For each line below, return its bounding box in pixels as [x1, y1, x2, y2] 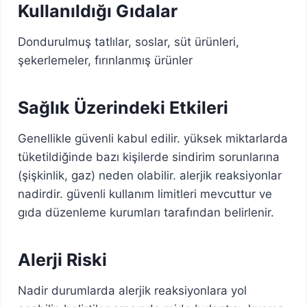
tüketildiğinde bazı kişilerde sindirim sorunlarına [18, 149, 280, 164]
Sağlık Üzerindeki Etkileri [18, 97, 229, 118]
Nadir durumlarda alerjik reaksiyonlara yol [18, 283, 247, 297]
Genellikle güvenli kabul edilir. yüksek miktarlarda [18, 131, 288, 145]
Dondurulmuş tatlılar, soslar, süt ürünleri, [18, 34, 240, 49]
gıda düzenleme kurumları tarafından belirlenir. [18, 205, 275, 219]
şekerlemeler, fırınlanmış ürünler [18, 53, 193, 67]
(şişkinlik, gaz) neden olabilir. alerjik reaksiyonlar [18, 168, 282, 182]
